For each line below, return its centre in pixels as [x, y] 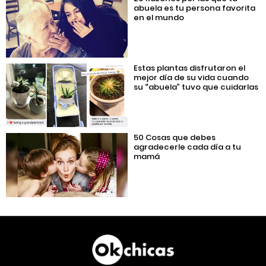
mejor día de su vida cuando [191, 77]
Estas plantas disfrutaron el [190, 68]
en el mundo [159, 17]
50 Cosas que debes [175, 138]
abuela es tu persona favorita [195, 8]
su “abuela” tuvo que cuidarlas [196, 87]
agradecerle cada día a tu [188, 147]
